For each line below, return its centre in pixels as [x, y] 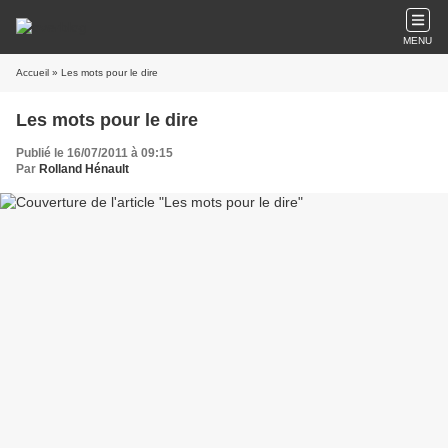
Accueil [32, 72]
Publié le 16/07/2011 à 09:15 [94, 153]
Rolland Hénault [84, 169]
